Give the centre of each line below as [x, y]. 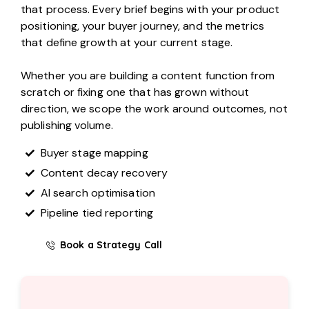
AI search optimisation [98, 192]
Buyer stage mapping [94, 152]
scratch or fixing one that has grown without [135, 92]
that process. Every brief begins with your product [150, 9]
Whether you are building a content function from [148, 75]
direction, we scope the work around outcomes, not [154, 108]
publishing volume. [67, 125]
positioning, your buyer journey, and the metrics [142, 26]
